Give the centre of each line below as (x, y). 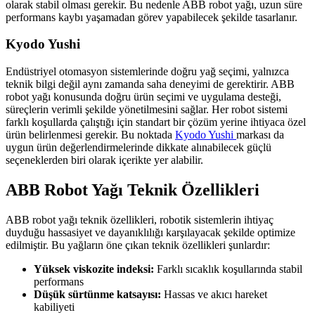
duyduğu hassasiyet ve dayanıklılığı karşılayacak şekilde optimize (150, 232)
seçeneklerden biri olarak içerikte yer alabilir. (104, 160)
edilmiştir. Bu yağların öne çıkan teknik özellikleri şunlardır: (138, 245)
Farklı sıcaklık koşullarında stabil (228, 269)
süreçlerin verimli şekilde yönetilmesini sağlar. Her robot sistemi (147, 109)
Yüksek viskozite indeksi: (94, 269)
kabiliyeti (54, 307)
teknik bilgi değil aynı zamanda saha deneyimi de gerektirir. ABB (150, 84)
